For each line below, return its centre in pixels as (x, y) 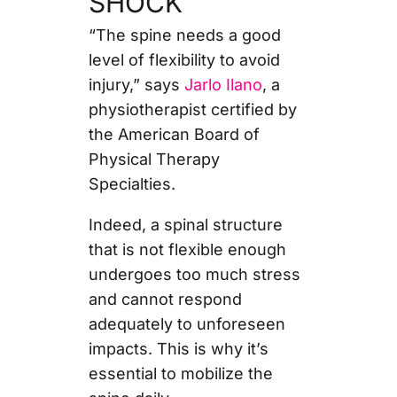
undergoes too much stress (194, 274)
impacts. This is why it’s (178, 348)
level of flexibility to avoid (184, 59)
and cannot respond (165, 299)
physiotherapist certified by (192, 109)
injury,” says (136, 84)
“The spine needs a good (184, 35)
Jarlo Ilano (223, 84)
